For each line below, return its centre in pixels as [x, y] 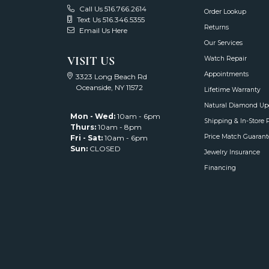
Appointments [226, 74]
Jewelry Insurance [232, 153]
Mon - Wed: [93, 116]
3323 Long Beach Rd [111, 77]
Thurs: [83, 127]
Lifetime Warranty [232, 90]
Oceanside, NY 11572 [109, 88]
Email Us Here [103, 31]
